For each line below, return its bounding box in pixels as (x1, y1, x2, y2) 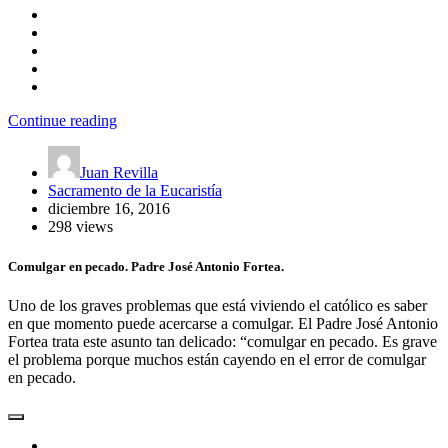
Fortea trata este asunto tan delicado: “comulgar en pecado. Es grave (8, 332, 437, 350)
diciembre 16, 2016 (48, 200, 170, 218)
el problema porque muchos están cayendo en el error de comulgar (8, 350, 426, 368)
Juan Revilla (80, 164, 158, 182)
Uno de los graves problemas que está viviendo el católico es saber (8, 296, 427, 314)
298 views (48, 218, 113, 236)
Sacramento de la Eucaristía (48, 182, 222, 200)
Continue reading (8, 112, 117, 130)
